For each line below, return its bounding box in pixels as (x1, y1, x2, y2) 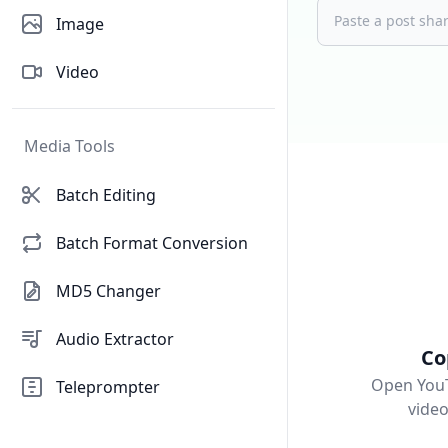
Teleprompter (56, 376, 160, 398)
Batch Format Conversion (56, 232, 248, 254)
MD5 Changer (56, 280, 161, 302)
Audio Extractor (56, 328, 174, 350)
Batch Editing (56, 184, 156, 206)
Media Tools (24, 135, 115, 157)
